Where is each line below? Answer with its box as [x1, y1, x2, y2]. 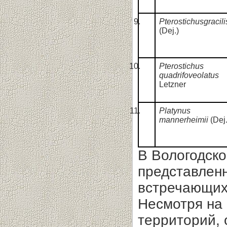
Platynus [159, 106, 191, 115]
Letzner [159, 80, 186, 89]
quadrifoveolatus [159, 71, 219, 80]
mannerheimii [159, 116, 208, 124]
